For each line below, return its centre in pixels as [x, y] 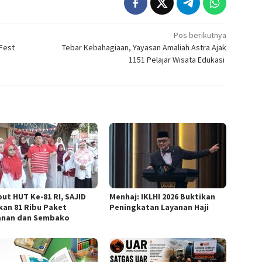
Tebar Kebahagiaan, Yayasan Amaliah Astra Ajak [144, 47]
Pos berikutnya [200, 35]
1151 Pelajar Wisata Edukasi [178, 59]
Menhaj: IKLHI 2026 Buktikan [163, 196]
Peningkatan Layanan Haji [159, 207]
